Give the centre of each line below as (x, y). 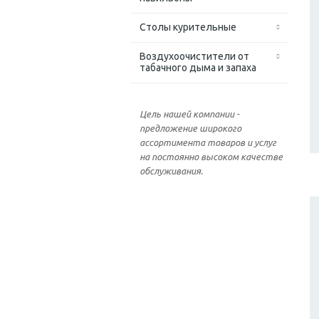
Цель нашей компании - (189, 114)
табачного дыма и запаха (198, 68)
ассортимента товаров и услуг (208, 143)
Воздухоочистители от (194, 57)
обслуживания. (171, 171)
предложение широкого (190, 129)
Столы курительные (188, 27)
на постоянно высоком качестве (211, 157)
